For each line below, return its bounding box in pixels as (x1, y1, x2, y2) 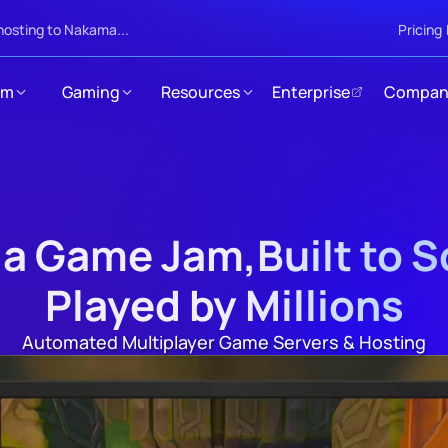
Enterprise (271, 80, 350, 103)
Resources (161, 80, 240, 103)
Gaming (61, 80, 120, 103)
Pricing (398, 19, 442, 39)
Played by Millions (44, 276, 404, 334)
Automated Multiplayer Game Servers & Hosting (22, 330, 426, 354)
